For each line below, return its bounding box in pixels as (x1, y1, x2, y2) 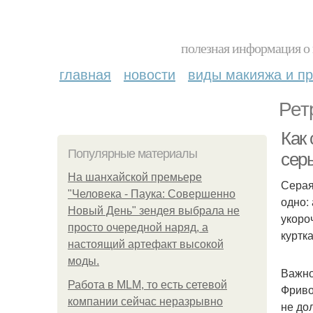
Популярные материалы (68, 147, 197, 161)
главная (59, 64, 111, 84)
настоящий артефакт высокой (68, 238, 224, 250)
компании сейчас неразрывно (68, 296, 223, 307)
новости (124, 64, 175, 84)
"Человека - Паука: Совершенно (68, 188, 235, 200)
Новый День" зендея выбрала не (68, 205, 240, 217)
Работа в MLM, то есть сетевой (68, 279, 227, 291)
